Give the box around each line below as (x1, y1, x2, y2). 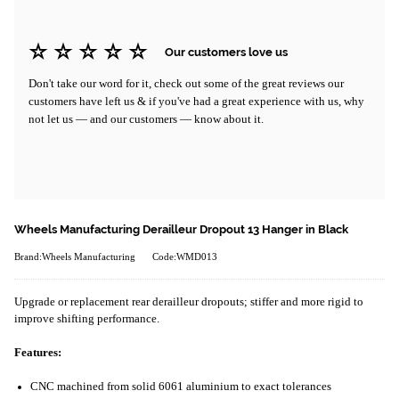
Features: (14, 346, 61, 359)
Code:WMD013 (152, 251, 217, 262)
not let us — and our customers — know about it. (28, 111, 264, 126)
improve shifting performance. (14, 312, 159, 325)
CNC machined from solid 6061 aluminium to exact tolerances (30, 379, 331, 393)
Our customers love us (165, 45, 288, 59)
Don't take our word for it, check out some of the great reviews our (28, 76, 344, 90)
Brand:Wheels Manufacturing (14, 251, 135, 262)
